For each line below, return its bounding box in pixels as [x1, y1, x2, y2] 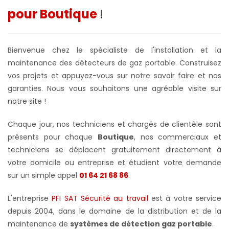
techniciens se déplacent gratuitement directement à [8, 144, 221, 155]
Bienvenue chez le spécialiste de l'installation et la [8, 44, 221, 55]
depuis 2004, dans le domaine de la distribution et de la [8, 205, 221, 216]
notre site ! [8, 96, 46, 106]
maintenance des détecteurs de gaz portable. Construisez [8, 57, 221, 68]
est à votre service [148, 193, 222, 203]
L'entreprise [8, 193, 52, 203]
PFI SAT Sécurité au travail [52, 193, 148, 203]
